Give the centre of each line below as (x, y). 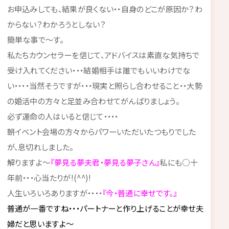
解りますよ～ (29, 162)
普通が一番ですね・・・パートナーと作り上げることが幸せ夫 (105, 208)
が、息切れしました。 (40, 146)
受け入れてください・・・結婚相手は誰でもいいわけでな (99, 70)
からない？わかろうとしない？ (56, 24)
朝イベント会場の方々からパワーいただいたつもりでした (101, 131)
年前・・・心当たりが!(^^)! (49, 177)
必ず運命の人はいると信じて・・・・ (63, 116)
